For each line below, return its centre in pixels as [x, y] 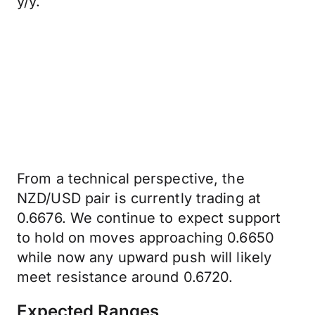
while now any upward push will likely [144, 257]
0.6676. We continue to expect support [149, 218]
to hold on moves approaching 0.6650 [146, 238]
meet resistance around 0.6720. [125, 277]
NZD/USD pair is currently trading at [139, 198]
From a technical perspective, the [131, 179]
